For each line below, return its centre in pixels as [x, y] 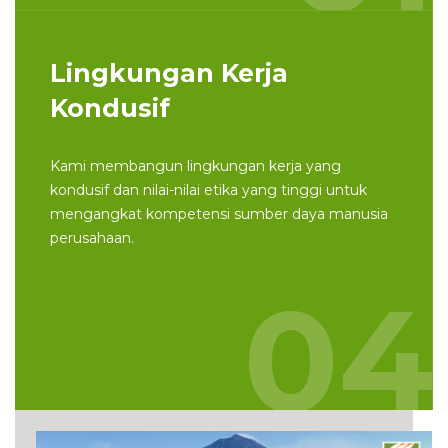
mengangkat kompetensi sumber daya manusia [219, 214]
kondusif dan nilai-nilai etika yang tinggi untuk [208, 190]
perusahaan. [92, 238]
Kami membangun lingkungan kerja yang [195, 166]
